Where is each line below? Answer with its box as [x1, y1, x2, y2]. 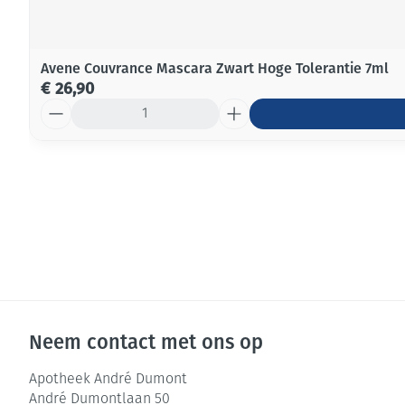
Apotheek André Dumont [29, 372, 187, 387]
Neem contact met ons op [29, 330, 263, 354]
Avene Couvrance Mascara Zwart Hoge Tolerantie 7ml [41, 60, 389, 77]
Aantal [40, 98, 82, 115]
